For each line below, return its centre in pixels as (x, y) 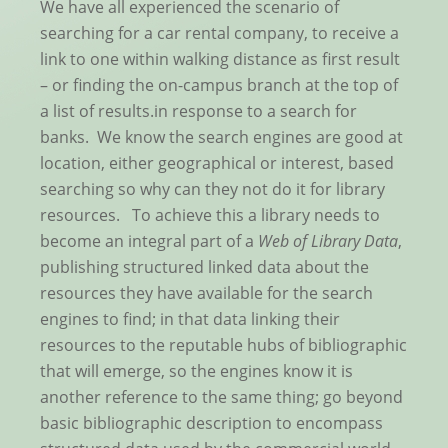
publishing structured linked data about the (204, 267)
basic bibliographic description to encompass (211, 423)
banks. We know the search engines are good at (221, 137)
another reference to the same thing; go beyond (221, 397)
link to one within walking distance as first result (220, 59)
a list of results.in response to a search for (198, 111)
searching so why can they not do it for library (212, 189)
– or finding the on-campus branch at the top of (219, 85)
